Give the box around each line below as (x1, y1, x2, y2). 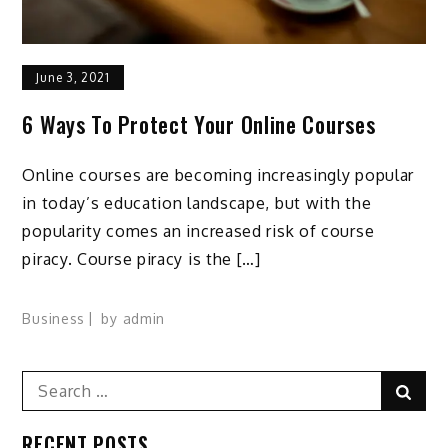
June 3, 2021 (36, 70, 110, 86)
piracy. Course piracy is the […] (22, 249, 261, 270)
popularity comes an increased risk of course (22, 221, 375, 242)
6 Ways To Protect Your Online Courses (22, 108, 376, 141)
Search (21, 371, 75, 392)
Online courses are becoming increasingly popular (22, 165, 415, 186)
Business (22, 309, 86, 327)
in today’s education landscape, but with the (22, 193, 372, 214)
